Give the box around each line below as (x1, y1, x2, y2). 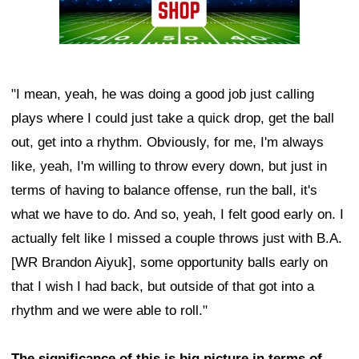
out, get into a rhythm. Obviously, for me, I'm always (11, 135, 324, 151)
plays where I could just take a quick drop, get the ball (11, 111, 334, 127)
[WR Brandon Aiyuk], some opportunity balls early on (11, 255, 328, 271)
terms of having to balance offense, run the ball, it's (11, 183, 317, 199)
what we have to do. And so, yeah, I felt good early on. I (11, 207, 344, 223)
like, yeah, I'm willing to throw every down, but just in (11, 159, 327, 175)
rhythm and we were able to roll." (11, 303, 208, 319)
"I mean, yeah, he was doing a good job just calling (11, 87, 314, 103)
